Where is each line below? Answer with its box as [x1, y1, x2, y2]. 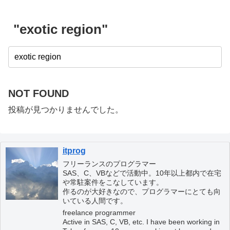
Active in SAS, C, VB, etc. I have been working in [62, 217, 220, 226]
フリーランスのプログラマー [62, 160, 156, 168]
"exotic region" [13, 21, 108, 37]
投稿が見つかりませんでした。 [8, 105, 123, 114]
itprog [62, 146, 86, 156]
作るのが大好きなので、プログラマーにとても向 [62, 187, 221, 196]
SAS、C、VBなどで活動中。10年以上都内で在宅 [62, 169, 221, 178]
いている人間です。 [62, 197, 127, 205]
